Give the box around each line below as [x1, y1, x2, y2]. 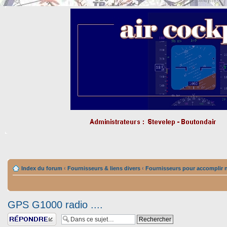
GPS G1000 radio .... [8, 199, 103, 210]
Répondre [8, 213, 32, 219]
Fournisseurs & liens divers [67, 165, 140, 171]
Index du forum [21, 165, 62, 171]
